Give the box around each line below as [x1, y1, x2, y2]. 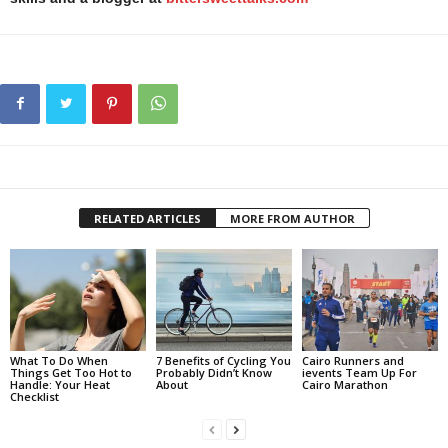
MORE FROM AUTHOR [229, 211, 355, 226]
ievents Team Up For [301, 364, 417, 380]
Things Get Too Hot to [10, 364, 132, 380]
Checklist [10, 388, 59, 404]
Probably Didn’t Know [155, 364, 272, 380]
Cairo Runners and [301, 352, 404, 368]
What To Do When [10, 352, 108, 368]
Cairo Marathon [301, 376, 388, 392]
